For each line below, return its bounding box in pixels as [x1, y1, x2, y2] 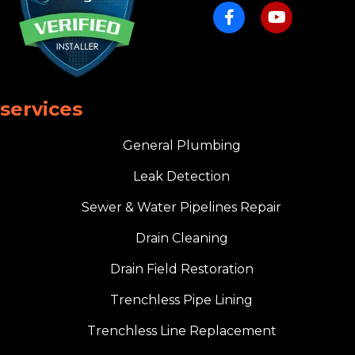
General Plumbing [122, 137, 241, 153]
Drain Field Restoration [109, 261, 254, 277]
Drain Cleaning [135, 230, 228, 246]
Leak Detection [133, 168, 230, 184]
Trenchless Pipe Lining [110, 292, 253, 307]
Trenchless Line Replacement [86, 323, 277, 338]
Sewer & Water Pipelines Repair [82, 199, 281, 215]
